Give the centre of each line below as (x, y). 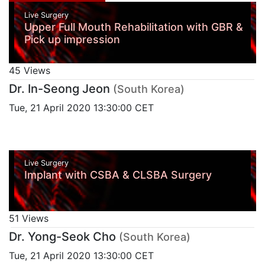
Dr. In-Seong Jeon (59, 88)
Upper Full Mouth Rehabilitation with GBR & (133, 27)
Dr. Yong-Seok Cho (62, 237)
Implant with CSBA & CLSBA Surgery (118, 175)
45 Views (30, 70)
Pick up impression (72, 39)
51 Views (29, 219)
